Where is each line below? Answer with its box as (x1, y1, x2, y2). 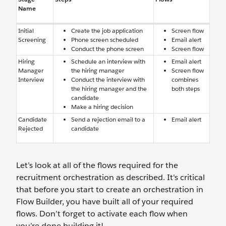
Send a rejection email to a (71, 115, 145, 124)
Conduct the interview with (71, 75, 145, 84)
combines (172, 75, 198, 84)
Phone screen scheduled (71, 35, 138, 44)
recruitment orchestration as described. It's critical (16, 172, 205, 183)
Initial (18, 26, 34, 35)
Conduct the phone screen (71, 44, 144, 53)
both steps (172, 84, 200, 93)
